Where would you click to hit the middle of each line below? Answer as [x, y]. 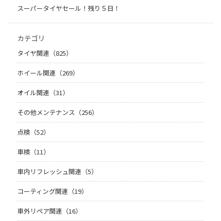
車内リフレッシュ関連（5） [57, 172]
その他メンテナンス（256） [58, 112]
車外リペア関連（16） [50, 211]
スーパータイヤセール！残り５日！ [69, 8]
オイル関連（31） [43, 93]
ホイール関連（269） [48, 73]
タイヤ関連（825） [45, 53]
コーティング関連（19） [53, 191]
